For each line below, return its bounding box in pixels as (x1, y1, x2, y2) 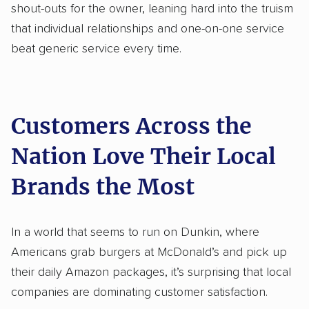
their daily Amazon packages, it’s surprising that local (11, 266, 291, 279)
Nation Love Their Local (11, 142, 276, 170)
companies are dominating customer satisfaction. (11, 286, 268, 299)
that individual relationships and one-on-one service (11, 22, 284, 35)
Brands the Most (11, 172, 195, 201)
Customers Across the (11, 112, 252, 140)
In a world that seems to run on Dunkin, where (11, 226, 259, 239)
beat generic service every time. (11, 42, 181, 55)
